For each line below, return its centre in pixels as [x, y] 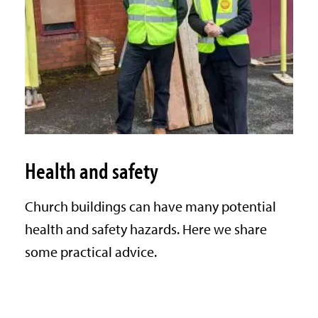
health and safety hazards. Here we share [146, 229]
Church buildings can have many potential [150, 207]
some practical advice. [91, 252]
